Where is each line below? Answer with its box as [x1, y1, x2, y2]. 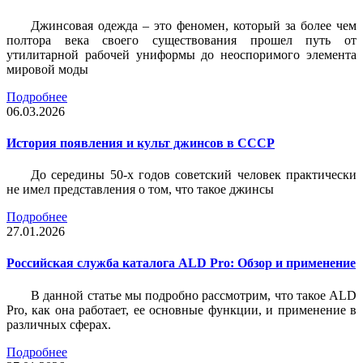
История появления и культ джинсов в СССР [6, 135, 275, 150]
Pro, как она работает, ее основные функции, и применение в [6, 302, 357, 317]
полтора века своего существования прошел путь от [6, 32, 357, 47]
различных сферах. [6, 317, 111, 331]
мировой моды [6, 62, 88, 76]
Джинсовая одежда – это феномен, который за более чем [31, 18, 357, 32]
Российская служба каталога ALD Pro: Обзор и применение [6, 256, 356, 271]
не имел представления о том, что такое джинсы [6, 182, 274, 197]
